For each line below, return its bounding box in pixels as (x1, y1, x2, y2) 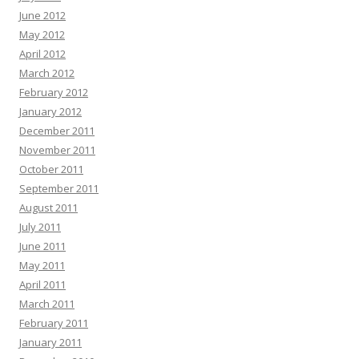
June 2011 (19, 239, 66, 254)
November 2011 (19, 143, 95, 158)
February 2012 (19, 85, 88, 100)
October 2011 (19, 162, 83, 177)
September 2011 (19, 181, 99, 196)
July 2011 (19, 220, 61, 235)
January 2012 (19, 104, 82, 119)
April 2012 (19, 46, 66, 62)
